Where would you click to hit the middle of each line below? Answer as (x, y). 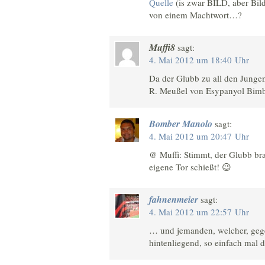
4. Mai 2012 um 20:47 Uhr (199, 136)
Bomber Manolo (181, 123)
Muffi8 (162, 48)
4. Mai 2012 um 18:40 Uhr (199, 60)
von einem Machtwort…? (195, 14)
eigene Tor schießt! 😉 (190, 167)
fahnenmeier (174, 200)
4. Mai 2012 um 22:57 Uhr (199, 212)
